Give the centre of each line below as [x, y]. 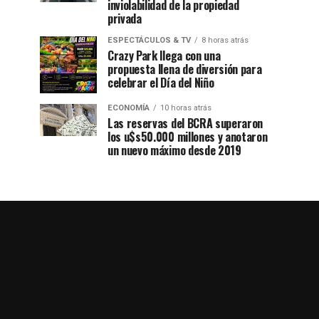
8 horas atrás [225, 40]
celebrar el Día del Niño [161, 83]
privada [125, 19]
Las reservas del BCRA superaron [185, 123]
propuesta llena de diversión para [185, 69]
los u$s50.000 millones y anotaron [188, 137]
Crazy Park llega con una [164, 56]
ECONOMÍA [129, 108]
